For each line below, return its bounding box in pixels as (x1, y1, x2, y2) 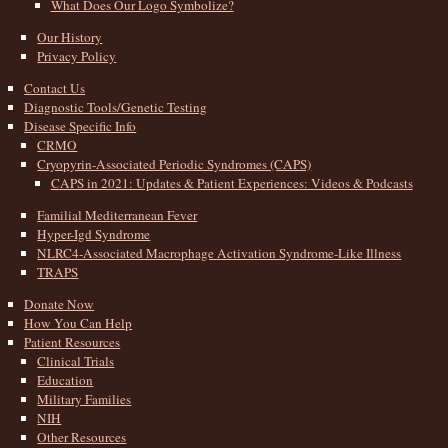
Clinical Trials (37, 352, 115, 371)
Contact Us (24, 79, 86, 98)
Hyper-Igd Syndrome (37, 225, 151, 244)
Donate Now (24, 295, 95, 314)
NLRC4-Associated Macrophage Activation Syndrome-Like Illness (37, 244, 402, 263)
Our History (37, 27, 103, 46)
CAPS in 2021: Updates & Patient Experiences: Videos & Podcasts (50, 174, 413, 193)
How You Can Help (24, 314, 133, 333)
